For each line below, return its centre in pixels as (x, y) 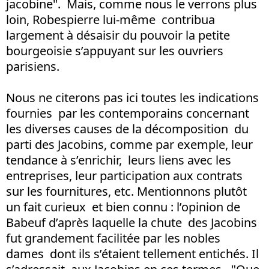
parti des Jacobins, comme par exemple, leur (129, 144)
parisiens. (33, 66)
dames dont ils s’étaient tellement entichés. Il (132, 253)
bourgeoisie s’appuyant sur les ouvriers (115, 50)
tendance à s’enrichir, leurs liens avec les (119, 160)
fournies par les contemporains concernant (128, 113)
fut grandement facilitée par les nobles (113, 238)
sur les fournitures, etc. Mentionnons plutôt (126, 191)
